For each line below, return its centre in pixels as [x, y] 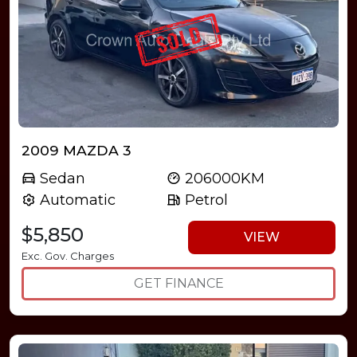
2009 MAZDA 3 [76, 150]
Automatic [76, 200]
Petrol [205, 200]
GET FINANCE [178, 283]
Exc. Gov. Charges [68, 255]
